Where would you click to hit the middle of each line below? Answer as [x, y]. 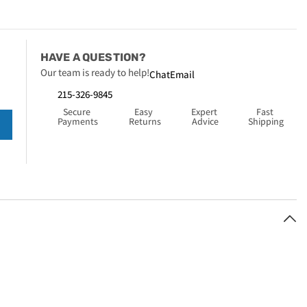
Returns [145, 122]
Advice [205, 122]
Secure [76, 112]
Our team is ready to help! [95, 73]
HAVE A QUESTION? [93, 58]
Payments [77, 122]
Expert [204, 112]
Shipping [266, 122]
